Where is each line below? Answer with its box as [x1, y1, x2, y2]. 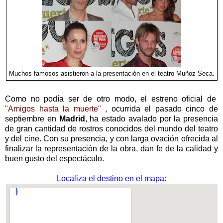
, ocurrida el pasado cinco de [101, 105, 219, 113]
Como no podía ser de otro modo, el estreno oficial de [5, 95, 218, 104]
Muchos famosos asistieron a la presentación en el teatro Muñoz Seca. [8, 70, 215, 77]
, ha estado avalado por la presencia [85, 114, 218, 123]
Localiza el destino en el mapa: [57, 174, 166, 183]
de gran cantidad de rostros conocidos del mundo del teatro [5, 124, 218, 133]
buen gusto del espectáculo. [5, 154, 104, 163]
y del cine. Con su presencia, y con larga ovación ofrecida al [5, 134, 218, 143]
